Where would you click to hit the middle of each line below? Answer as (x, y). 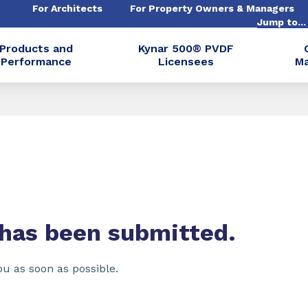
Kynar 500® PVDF (186, 48)
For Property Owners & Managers (212, 8)
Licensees (186, 62)
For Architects (67, 8)
